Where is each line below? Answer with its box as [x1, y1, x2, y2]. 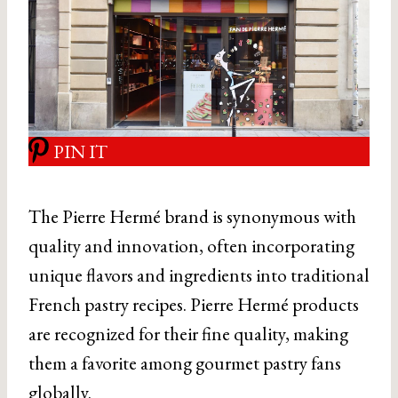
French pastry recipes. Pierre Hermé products [28, 292, 359, 317]
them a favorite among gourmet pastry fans [28, 351, 341, 376]
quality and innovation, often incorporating [28, 234, 354, 259]
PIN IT [53, 139, 107, 163]
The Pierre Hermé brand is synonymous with [28, 204, 356, 229]
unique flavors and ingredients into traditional [28, 263, 370, 288]
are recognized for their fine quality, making [28, 322, 348, 346]
